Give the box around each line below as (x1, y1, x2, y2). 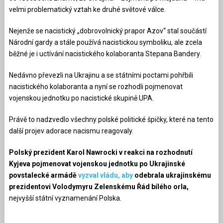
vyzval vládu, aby (78, 171, 133, 179)
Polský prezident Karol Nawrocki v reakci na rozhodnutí (8, 148, 193, 156)
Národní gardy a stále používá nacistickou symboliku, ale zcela (8, 38, 202, 46)
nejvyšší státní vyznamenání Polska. (8, 194, 121, 202)
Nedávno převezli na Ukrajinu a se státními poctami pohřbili (8, 71, 193, 79)
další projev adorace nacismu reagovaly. (8, 126, 133, 135)
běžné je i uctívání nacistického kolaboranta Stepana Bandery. (8, 49, 201, 58)
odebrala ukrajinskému (132, 171, 211, 179)
